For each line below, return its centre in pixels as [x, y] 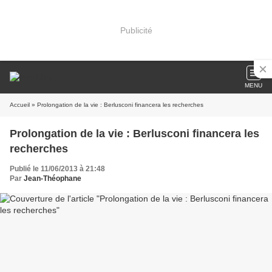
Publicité [136, 30]
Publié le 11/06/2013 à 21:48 [57, 169]
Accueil [20, 105]
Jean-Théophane [53, 178]
